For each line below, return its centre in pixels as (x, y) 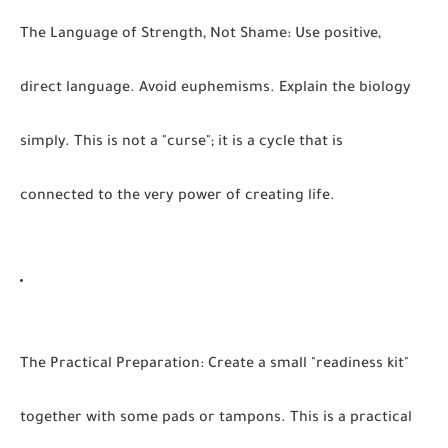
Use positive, (336, 35)
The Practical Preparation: (112, 365)
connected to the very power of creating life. (177, 197)
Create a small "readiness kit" (306, 365)
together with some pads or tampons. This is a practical (216, 419)
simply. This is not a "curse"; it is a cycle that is (181, 143)
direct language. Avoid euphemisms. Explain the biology (215, 89)
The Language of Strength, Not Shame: (155, 35)
